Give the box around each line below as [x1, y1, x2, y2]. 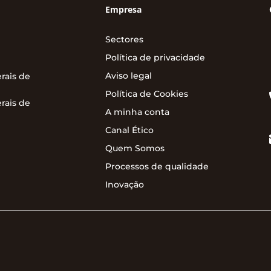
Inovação [105, 179, 145, 191]
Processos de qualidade [105, 161, 209, 172]
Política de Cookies [105, 88, 189, 100]
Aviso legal [105, 70, 152, 82]
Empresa [105, 4, 142, 16]
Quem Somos [105, 143, 165, 154]
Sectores [105, 34, 144, 45]
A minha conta [105, 106, 170, 118]
